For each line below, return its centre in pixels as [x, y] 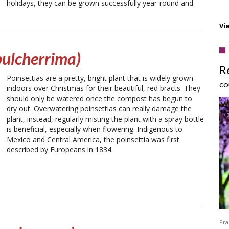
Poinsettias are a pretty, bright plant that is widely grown [100, 78]
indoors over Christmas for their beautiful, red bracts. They [104, 88]
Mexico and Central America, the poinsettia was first [93, 139]
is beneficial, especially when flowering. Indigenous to [95, 129]
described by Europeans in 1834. [60, 149]
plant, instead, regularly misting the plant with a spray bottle [105, 119]
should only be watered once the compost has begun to [99, 98]
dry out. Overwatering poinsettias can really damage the [99, 108]
